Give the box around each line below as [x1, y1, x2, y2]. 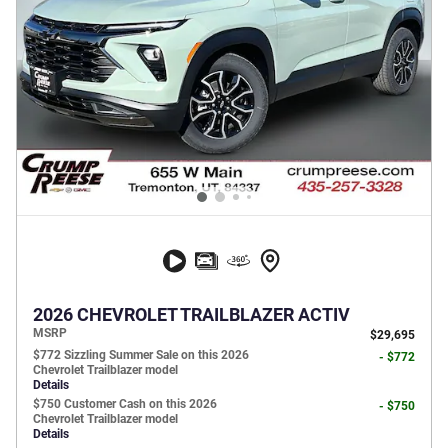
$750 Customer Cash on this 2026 [33, 396, 217, 411]
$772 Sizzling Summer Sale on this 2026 [33, 347, 249, 362]
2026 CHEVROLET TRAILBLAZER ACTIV [33, 304, 350, 325]
